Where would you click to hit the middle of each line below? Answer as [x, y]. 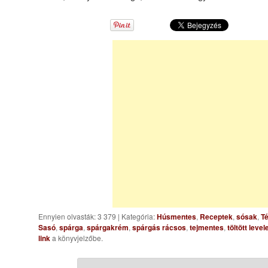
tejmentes [207, 227]
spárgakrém [108, 227]
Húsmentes [176, 216]
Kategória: [139, 216]
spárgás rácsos [159, 227]
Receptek [216, 216]
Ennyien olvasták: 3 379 [78, 216]
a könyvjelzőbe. [77, 237]
